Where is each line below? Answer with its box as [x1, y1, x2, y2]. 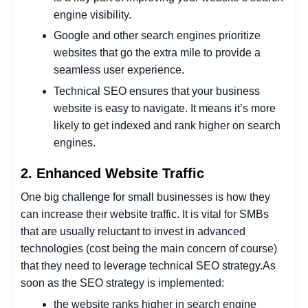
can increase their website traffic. [21, 208, 179, 221]
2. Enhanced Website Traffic [21, 166, 204, 181]
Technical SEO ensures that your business [54, 85, 260, 98]
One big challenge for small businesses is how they [21, 191, 270, 203]
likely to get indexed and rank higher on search [54, 120, 280, 132]
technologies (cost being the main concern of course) [21, 243, 277, 255]
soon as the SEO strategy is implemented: [21, 277, 224, 289]
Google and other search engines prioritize [54, 30, 261, 42]
